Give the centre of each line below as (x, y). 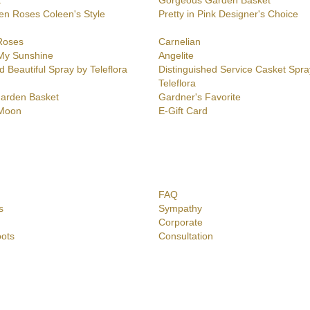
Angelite (176, 56)
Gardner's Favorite (200, 97)
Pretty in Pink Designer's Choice (228, 14)
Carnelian (180, 42)
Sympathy (180, 209)
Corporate (181, 222)
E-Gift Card (183, 111)
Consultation (186, 236)
